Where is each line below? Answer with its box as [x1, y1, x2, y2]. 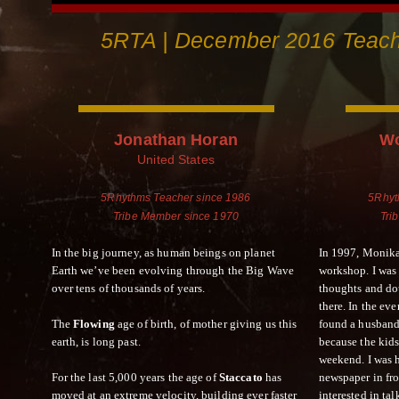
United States [137, 151, 215, 167]
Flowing [72, 316, 115, 330]
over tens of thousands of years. [51, 281, 206, 295]
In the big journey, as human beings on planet [51, 245, 275, 259]
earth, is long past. [51, 334, 141, 348]
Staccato [218, 370, 263, 384]
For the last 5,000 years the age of [51, 370, 219, 384]
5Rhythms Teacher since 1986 [101, 191, 251, 204]
